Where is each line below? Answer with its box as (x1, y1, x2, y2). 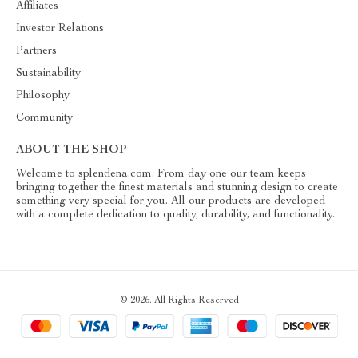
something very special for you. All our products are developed (16, 196, 325, 207)
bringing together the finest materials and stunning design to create (16, 182, 338, 193)
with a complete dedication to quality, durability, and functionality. (16, 209, 335, 221)
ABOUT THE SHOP (16, 145, 126, 156)
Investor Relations (16, 23, 104, 34)
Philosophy (16, 90, 70, 101)
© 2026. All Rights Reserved (119, 296, 239, 305)
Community (16, 113, 73, 124)
